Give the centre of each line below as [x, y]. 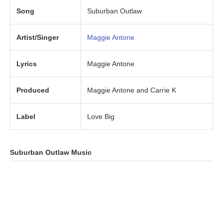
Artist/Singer [38, 38]
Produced [33, 90]
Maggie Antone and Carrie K [132, 90]
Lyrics [27, 64]
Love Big [101, 117]
